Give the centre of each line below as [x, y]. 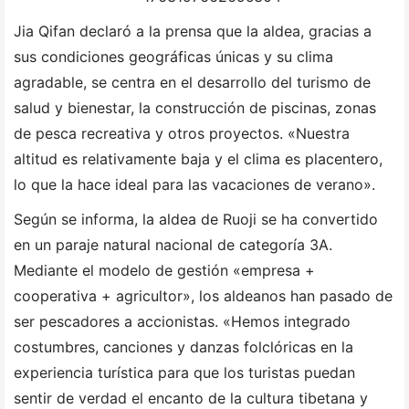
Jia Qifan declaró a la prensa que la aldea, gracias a [193, 31]
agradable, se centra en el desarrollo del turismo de [192, 83]
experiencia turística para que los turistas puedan [184, 373]
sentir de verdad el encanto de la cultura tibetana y [191, 399]
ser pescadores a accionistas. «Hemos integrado [182, 322]
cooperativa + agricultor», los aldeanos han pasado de [203, 296]
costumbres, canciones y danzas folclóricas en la [184, 347]
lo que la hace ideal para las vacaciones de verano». [194, 185]
